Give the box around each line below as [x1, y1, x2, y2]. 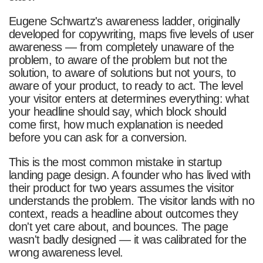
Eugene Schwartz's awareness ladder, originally [8, 14, 240, 28]
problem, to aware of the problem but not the [8, 53, 227, 66]
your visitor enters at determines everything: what [8, 92, 249, 105]
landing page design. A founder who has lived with [8, 168, 251, 181]
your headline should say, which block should [8, 104, 227, 118]
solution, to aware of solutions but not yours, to [8, 66, 236, 79]
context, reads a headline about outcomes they [8, 207, 238, 220]
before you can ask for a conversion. [8, 130, 187, 144]
